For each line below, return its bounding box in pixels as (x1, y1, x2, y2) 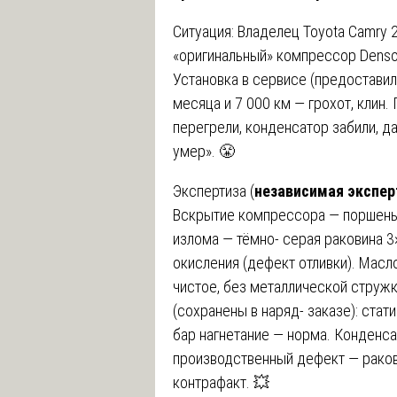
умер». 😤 (173, 141, 235, 160)
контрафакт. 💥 (173, 372, 269, 392)
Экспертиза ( (173, 181, 254, 200)
